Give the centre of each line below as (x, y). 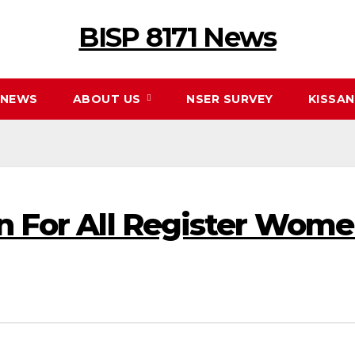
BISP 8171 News (177, 37)
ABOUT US (108, 99)
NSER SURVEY (230, 99)
